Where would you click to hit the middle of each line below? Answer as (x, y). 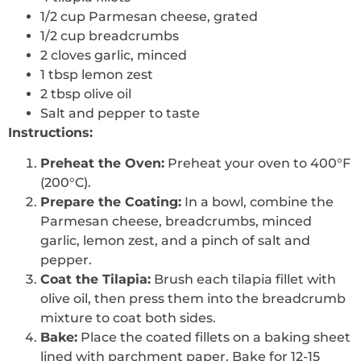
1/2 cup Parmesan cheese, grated (149, 16)
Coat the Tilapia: (95, 279)
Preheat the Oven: (102, 163)
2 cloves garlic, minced (114, 55)
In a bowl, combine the (257, 201)
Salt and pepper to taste (120, 113)
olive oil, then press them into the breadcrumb (193, 298)
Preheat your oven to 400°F (257, 163)
